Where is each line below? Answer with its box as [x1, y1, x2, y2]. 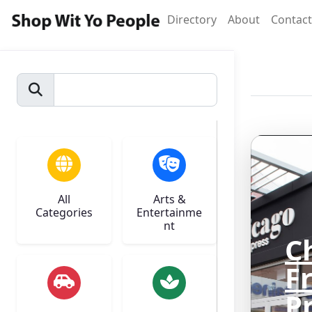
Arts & [153, 192, 186, 207]
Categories [35, 205, 93, 220]
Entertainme [136, 205, 203, 220]
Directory [167, 12, 217, 27]
